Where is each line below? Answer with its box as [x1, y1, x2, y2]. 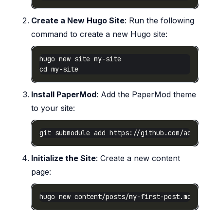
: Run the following [125, 15, 194, 25]
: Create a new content [96, 153, 180, 163]
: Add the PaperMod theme [96, 89, 196, 99]
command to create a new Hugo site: [31, 29, 167, 39]
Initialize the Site [31, 153, 96, 163]
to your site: [31, 103, 75, 113]
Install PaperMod [31, 89, 96, 99]
